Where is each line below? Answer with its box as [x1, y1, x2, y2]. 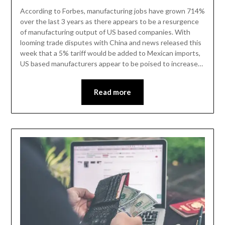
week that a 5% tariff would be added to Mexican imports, [20, 48, 200, 57]
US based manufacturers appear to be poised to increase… [20, 59, 203, 68]
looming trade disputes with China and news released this [20, 38, 201, 47]
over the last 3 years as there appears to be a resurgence [20, 17, 199, 26]
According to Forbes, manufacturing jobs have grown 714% [20, 6, 205, 15]
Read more [94, 87, 131, 96]
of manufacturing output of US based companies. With [20, 27, 190, 36]
